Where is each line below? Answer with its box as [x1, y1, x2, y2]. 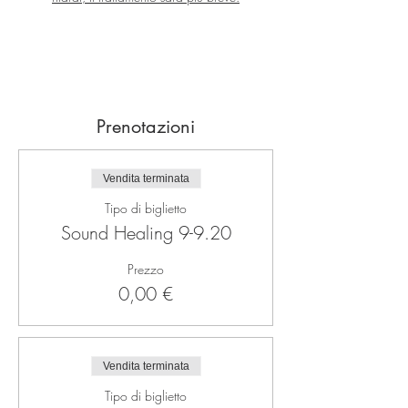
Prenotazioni [97, 115, 195, 138]
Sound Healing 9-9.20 [60, 220, 231, 245]
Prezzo [127, 260, 164, 278]
